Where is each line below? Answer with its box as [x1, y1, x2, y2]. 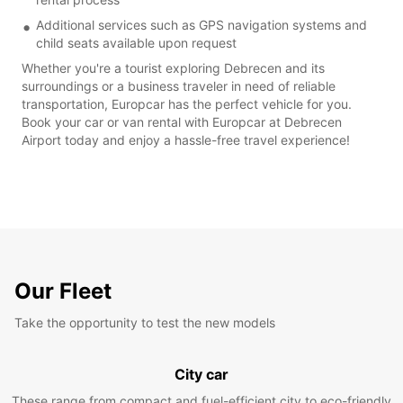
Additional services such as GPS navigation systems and [36, 16, 367, 32]
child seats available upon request [36, 34, 237, 50]
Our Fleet [14, 277, 112, 304]
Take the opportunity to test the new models [14, 314, 275, 330]
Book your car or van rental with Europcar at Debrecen [22, 113, 342, 130]
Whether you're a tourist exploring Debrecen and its [22, 59, 325, 76]
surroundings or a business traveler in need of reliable [22, 77, 336, 94]
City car [175, 364, 228, 383]
